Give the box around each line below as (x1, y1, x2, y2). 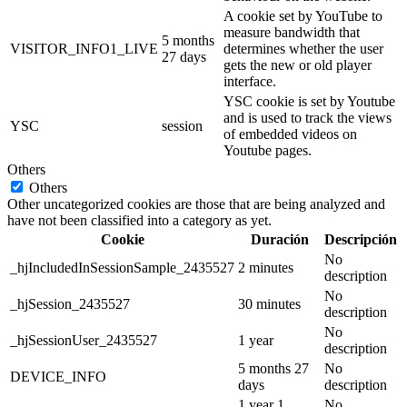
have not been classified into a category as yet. (7, 213, 272, 229)
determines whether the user (223, 41, 383, 57)
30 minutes (238, 296, 301, 313)
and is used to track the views (223, 110, 392, 126)
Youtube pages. (223, 143, 312, 159)
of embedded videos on (223, 126, 357, 143)
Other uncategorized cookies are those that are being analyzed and (7, 196, 385, 213)
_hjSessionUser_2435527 (10, 333, 157, 349)
